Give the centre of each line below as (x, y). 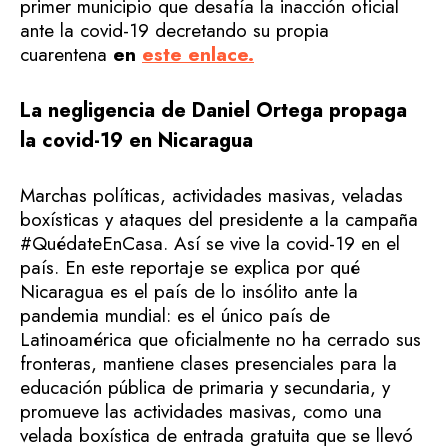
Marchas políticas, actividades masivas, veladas (211, 195)
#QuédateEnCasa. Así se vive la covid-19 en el (210, 243)
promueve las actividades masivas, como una (201, 411)
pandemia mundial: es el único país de (175, 315)
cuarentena (63, 54)
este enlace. (198, 54)
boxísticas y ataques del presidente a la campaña (219, 219)
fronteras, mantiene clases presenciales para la (208, 363)
